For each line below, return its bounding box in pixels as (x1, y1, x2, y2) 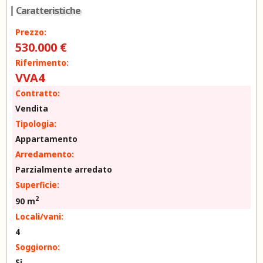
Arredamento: (15, 149, 74, 160)
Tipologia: (15, 118, 56, 129)
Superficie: (15, 179, 59, 190)
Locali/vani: (15, 211, 63, 222)
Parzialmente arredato (15, 164, 112, 175)
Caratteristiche (16, 4, 80, 17)
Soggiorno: (15, 241, 60, 252)
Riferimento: (15, 57, 69, 68)
